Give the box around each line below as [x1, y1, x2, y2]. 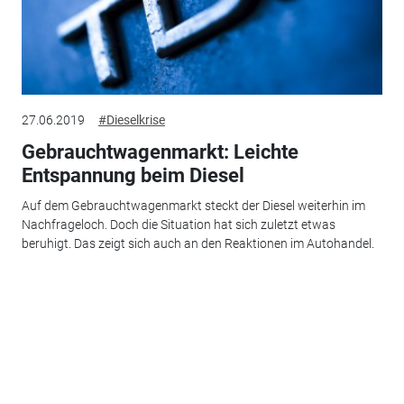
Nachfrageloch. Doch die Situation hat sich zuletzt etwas [21, 217, 335, 233]
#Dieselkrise [97, 112, 165, 127]
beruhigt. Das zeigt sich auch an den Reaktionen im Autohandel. [21, 236, 374, 252]
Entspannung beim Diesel [21, 163, 244, 187]
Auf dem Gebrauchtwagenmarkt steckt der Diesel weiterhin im [21, 198, 365, 214]
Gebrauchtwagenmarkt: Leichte [21, 140, 298, 163]
